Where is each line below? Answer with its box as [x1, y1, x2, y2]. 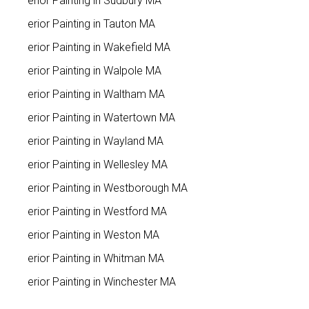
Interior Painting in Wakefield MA [15, 40, 171, 54]
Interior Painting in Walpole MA [15, 63, 162, 77]
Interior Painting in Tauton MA [15, 17, 156, 30]
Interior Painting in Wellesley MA [15, 157, 168, 171]
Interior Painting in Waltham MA [15, 87, 166, 101]
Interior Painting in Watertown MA [15, 110, 176, 124]
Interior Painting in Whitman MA [15, 251, 165, 265]
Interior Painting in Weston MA [15, 228, 160, 241]
